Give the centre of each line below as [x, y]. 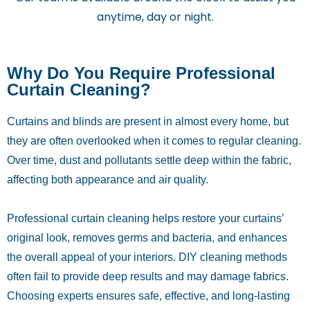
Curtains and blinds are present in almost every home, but [148, 122]
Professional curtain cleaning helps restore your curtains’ [145, 219]
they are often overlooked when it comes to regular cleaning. [154, 141]
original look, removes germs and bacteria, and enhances [147, 238]
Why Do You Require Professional [141, 73]
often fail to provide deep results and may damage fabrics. [148, 277]
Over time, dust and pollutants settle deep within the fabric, [149, 161]
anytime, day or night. [155, 17]
